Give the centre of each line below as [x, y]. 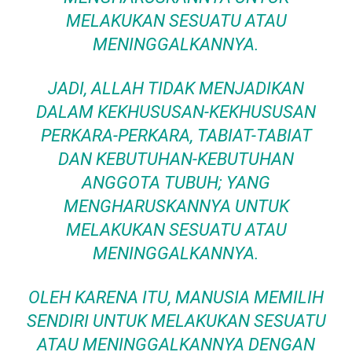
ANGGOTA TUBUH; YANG [176, 183]
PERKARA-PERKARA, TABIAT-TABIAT [176, 136]
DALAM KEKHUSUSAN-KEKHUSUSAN [176, 112]
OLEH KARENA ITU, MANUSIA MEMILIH [176, 297]
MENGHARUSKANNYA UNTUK [176, 206]
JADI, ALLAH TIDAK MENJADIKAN [176, 88]
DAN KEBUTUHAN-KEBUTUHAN [176, 159]
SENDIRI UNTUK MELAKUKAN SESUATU [176, 321]
